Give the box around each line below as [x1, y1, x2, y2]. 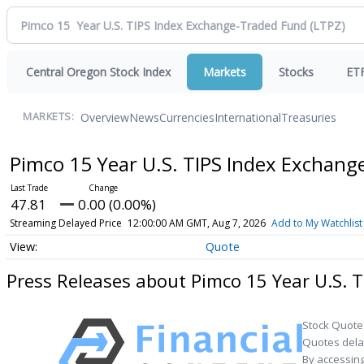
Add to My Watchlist [271, 216, 362, 230]
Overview [80, 109, 129, 125]
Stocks [279, 64, 314, 80]
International [214, 109, 281, 125]
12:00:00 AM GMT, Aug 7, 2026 [127, 216, 266, 230]
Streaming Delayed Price [9, 216, 122, 230]
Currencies [159, 109, 214, 125]
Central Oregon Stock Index [26, 64, 171, 80]
